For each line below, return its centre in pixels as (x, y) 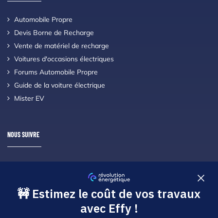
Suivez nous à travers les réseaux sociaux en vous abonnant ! (103, 165)
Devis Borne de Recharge (54, 32)
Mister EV (29, 98)
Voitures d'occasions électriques (64, 59)
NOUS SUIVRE (23, 134)
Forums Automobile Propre (56, 72)
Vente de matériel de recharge (61, 45)
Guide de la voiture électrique (59, 85)
